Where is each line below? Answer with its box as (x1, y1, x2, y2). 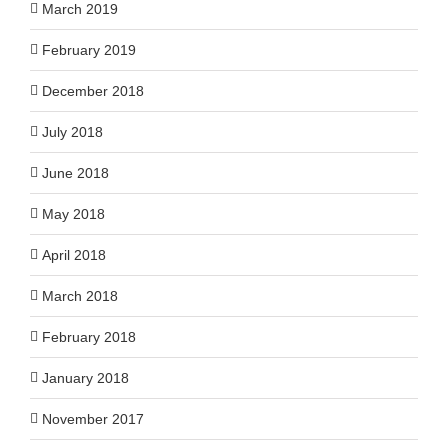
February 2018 (42, 328, 136, 345)
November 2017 (42, 410, 144, 427)
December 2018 (42, 82, 144, 99)
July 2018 (42, 123, 103, 140)
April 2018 (42, 246, 106, 263)
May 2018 (42, 205, 105, 222)
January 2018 (42, 369, 129, 386)
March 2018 (42, 287, 118, 304)
